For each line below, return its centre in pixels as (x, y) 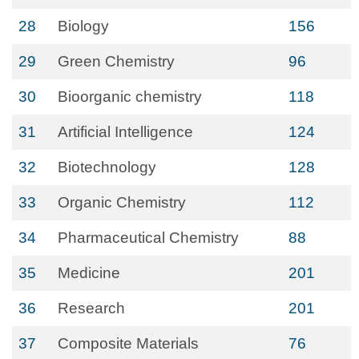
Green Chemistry (116, 61)
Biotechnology (107, 167)
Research (91, 308)
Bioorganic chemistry (130, 97)
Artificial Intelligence (125, 132)
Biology (83, 26)
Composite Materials (128, 343)
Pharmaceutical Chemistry (148, 238)
